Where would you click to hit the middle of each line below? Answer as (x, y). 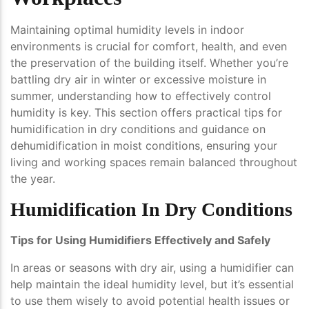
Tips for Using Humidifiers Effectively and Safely (140, 240)
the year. (33, 179)
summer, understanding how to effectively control (141, 96)
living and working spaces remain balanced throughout (154, 162)
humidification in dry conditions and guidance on (138, 129)
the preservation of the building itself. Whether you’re (149, 63)
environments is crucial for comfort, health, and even (149, 47)
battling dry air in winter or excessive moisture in (138, 80)
